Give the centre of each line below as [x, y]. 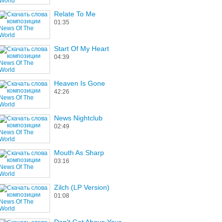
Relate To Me [75, 14]
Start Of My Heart [82, 49]
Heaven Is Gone [80, 83]
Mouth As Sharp [79, 153]
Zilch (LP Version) [82, 187]
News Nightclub [78, 118]
